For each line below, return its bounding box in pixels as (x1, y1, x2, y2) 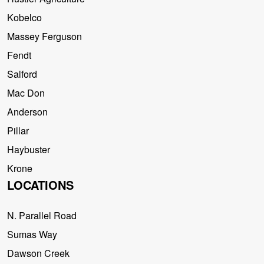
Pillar (7, 124, 29, 138)
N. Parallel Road (7, 209, 77, 223)
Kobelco (7, 11, 42, 25)
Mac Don (7, 86, 45, 100)
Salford (7, 67, 37, 81)
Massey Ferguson (7, 29, 82, 44)
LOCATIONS (7, 176, 74, 194)
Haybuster (7, 143, 50, 157)
